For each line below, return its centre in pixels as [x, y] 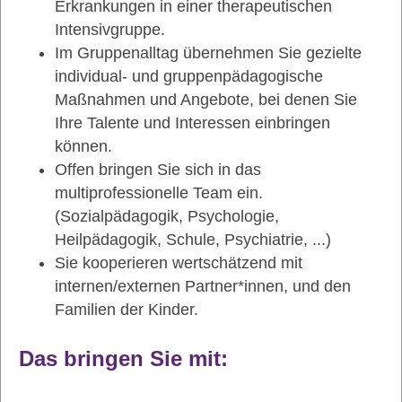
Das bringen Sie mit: [123, 358]
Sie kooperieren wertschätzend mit [179, 263]
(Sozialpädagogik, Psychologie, [167, 216]
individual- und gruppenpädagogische [189, 76]
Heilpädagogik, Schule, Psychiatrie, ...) [193, 240]
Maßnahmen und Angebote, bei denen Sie [206, 100]
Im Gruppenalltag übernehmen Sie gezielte [208, 53]
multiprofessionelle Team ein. [159, 193]
